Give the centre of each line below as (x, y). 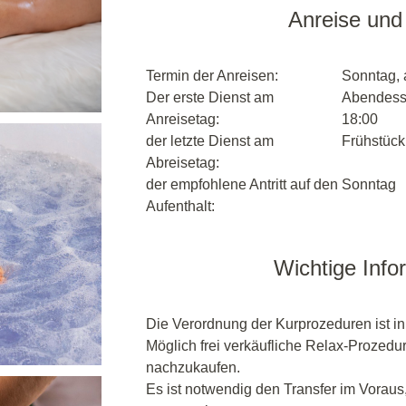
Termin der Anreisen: (212, 76)
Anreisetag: (183, 119)
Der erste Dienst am (210, 97)
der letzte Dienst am (210, 141)
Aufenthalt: (180, 206)
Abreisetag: (183, 163)
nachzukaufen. (193, 367)
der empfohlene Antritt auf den (242, 184)
